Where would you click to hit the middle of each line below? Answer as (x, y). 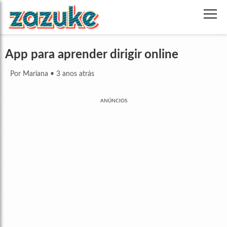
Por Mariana (29, 74)
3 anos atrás (75, 74)
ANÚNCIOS (113, 101)
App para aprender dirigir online (92, 55)
